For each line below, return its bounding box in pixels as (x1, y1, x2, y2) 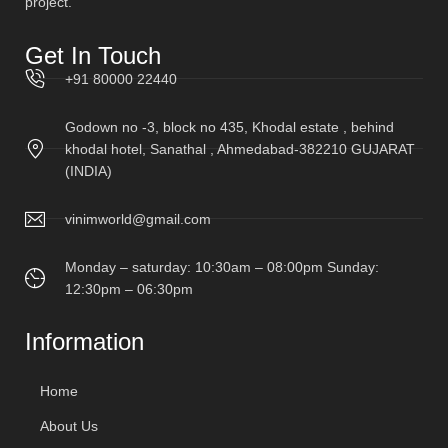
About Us (40, 417, 98, 434)
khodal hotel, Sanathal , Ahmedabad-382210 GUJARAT (65, 140, 415, 157)
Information (25, 327, 144, 355)
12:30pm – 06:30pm (65, 280, 193, 297)
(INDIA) (65, 162, 112, 179)
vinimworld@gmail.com (65, 210, 211, 227)
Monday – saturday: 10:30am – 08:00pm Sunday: (65, 258, 379, 275)
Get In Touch (25, 41, 161, 69)
